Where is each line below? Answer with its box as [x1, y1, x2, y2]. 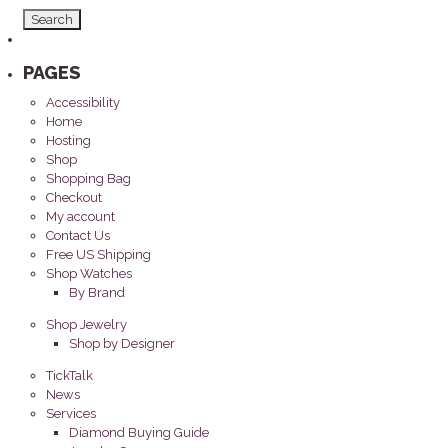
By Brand [69, 285, 126, 301]
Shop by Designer [69, 336, 176, 352]
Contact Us [46, 228, 111, 244]
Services [46, 406, 97, 422]
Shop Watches [46, 266, 133, 282]
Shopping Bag [46, 171, 132, 187]
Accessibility [46, 95, 121, 111]
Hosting [46, 133, 92, 149]
